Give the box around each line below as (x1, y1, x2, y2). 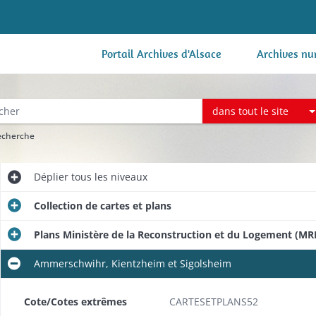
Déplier (33, 170, 68, 183)
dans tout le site (212, 104, 289, 118)
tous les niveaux (68, 170, 147, 183)
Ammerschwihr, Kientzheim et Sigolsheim (33, 257, 231, 270)
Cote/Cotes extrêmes (23, 295, 127, 308)
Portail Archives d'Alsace (102, 47, 221, 61)
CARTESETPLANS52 (169, 295, 258, 308)
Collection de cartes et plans (33, 199, 171, 212)
